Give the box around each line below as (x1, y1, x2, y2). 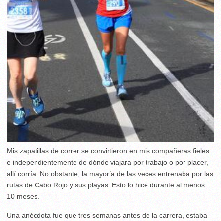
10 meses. (7, 192, 39, 201)
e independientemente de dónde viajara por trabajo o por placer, (7, 158, 208, 167)
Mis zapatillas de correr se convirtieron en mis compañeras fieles (7, 147, 209, 155)
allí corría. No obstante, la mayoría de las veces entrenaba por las (7, 170, 213, 178)
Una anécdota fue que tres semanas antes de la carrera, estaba (7, 211, 207, 220)
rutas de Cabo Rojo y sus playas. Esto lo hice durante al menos (7, 181, 205, 189)
